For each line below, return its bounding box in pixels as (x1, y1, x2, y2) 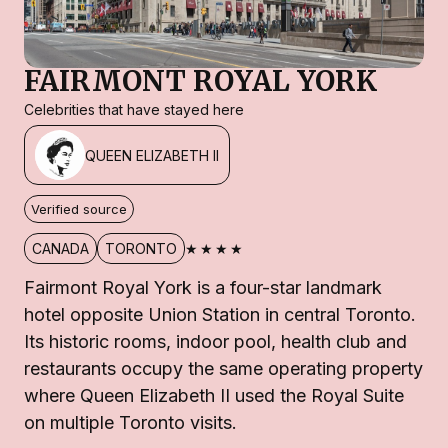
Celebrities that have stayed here (24, 101, 244, 119)
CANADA (32, 240, 89, 258)
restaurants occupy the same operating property (24, 358, 423, 380)
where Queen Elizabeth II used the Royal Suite (24, 385, 404, 407)
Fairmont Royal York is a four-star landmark (24, 277, 382, 299)
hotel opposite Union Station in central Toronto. (24, 304, 416, 326)
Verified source (31, 201, 127, 218)
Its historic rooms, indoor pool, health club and (24, 331, 407, 353)
